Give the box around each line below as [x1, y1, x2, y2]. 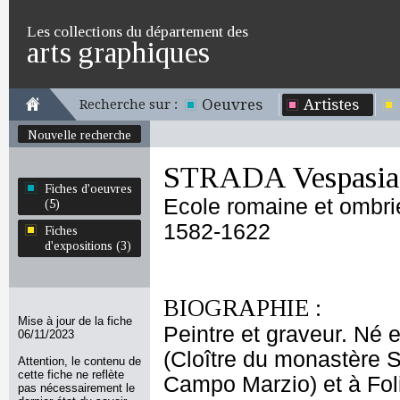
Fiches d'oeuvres [45, 181, 132, 196]
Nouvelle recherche [28, 128, 131, 142]
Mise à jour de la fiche [18, 314, 132, 328]
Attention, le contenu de [18, 354, 141, 368]
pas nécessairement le [18, 381, 135, 395]
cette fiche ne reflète [18, 368, 124, 381]
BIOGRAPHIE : [163, 295, 321, 321]
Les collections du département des [27, 22, 248, 40]
